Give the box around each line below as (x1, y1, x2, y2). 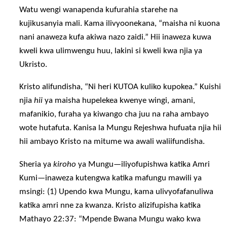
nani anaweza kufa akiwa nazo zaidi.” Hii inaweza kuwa (19, 33, 212, 42)
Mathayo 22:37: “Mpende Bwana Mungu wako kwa (19, 214, 201, 223)
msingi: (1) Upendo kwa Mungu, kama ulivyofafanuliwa (19, 187, 214, 196)
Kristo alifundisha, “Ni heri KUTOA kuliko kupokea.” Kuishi (19, 83, 221, 92)
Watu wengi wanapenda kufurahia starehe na (19, 6, 178, 15)
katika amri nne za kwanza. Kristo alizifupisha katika (19, 201, 201, 210)
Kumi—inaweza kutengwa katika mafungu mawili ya (19, 173, 202, 182)
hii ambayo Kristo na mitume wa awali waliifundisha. (19, 137, 205, 146)
